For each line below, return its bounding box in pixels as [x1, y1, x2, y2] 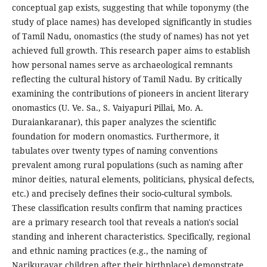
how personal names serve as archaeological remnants [11, 59, 232, 71]
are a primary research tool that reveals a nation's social [11, 216, 238, 228]
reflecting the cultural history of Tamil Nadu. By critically [11, 73, 242, 85]
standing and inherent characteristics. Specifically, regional [11, 231, 250, 243]
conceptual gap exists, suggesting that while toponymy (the [11, 2, 249, 14]
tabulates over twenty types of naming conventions [11, 145, 218, 157]
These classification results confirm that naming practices [11, 202, 242, 214]
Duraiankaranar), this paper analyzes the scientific [11, 116, 216, 128]
